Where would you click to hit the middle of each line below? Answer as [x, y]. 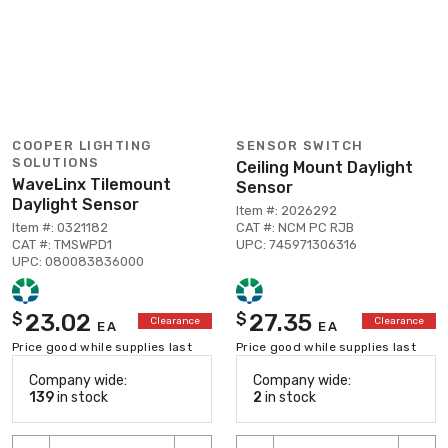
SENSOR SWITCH [300, 145]
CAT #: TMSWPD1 [62, 244]
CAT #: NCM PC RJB [295, 227]
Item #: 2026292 [286, 210]
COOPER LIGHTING [82, 145]
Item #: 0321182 [60, 227]
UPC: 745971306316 [296, 244]
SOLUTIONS [56, 162]
